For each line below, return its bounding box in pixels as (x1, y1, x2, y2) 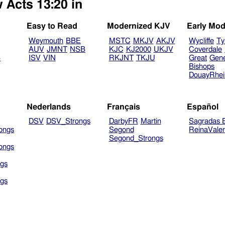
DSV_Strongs (46, 118, 90, 126)
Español (187, 102, 219, 111)
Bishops (189, 63, 215, 71)
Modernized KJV (106, 22, 170, 31)
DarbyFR (108, 118, 138, 126)
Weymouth (28, 37, 63, 45)
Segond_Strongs (108, 135, 163, 143)
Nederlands (27, 102, 71, 111)
